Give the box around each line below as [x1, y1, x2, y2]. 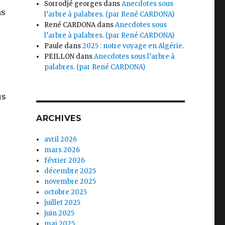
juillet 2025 [44, 198, 81, 207]
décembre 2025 [44, 166, 96, 175]
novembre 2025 [44, 177, 96, 186]
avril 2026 [44, 135, 77, 144]
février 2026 [44, 156, 85, 165]
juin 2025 [44, 208, 75, 217]
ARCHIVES [36, 113, 82, 123]
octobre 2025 [44, 187, 87, 196]
